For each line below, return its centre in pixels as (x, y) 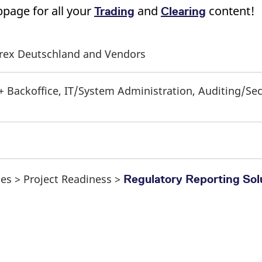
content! (230, 11)
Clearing (183, 11)
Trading (114, 11)
